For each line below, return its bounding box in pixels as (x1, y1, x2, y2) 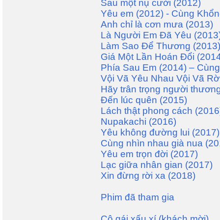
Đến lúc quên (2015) (101, 95, 187, 105)
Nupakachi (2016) (101, 116, 176, 127)
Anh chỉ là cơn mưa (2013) (101, 19, 213, 29)
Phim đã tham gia (101, 192, 174, 202)
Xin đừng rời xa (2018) (101, 170, 195, 181)
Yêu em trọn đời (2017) (101, 149, 198, 159)
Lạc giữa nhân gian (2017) (101, 160, 213, 170)
